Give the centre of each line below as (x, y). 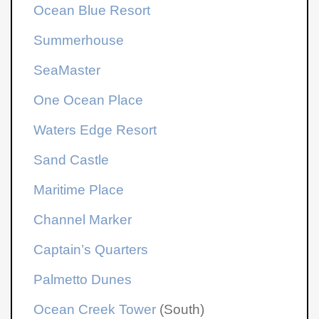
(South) (181, 309)
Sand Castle (72, 159)
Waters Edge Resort (95, 130)
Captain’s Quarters (91, 249)
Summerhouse (79, 40)
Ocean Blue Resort (92, 10)
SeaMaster (67, 70)
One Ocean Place (89, 100)
